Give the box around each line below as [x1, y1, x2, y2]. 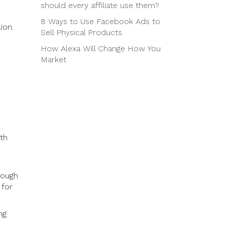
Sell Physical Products [41, 28, 122, 37]
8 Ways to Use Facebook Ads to [41, 17, 160, 26]
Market [41, 55, 66, 64]
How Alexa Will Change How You [41, 44, 161, 53]
